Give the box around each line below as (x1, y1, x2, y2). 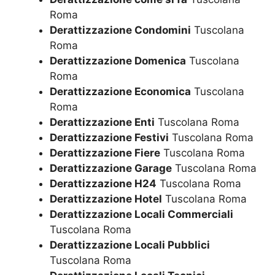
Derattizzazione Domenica (50, 55, 186, 68)
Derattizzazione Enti (50, 116, 155, 129)
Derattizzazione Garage (50, 162, 172, 175)
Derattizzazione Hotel (50, 193, 162, 206)
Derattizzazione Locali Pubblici (50, 239, 210, 252)
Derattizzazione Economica (50, 85, 191, 98)
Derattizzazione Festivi (50, 131, 169, 144)
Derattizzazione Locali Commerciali (50, 208, 233, 221)
